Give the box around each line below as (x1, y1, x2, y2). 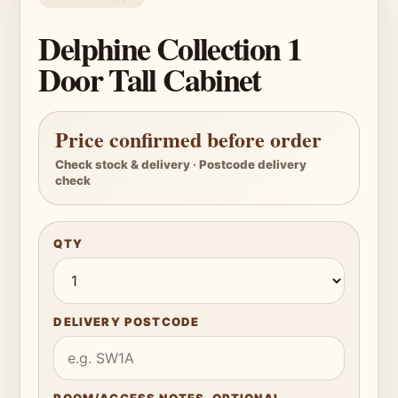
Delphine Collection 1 (38, 25, 302, 72)
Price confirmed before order (55, 123, 322, 155)
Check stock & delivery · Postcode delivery (55, 157, 307, 172)
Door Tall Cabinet (38, 56, 261, 103)
